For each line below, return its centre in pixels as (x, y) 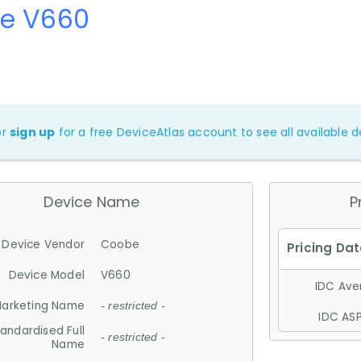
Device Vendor (43, 244)
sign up (33, 132)
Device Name (92, 201)
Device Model (46, 275)
